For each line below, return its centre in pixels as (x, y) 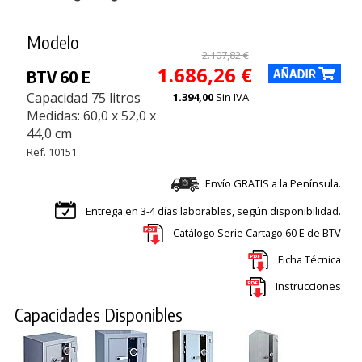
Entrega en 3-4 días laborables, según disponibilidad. (213, 210)
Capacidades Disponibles (98, 314)
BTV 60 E (58, 76)
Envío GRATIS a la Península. (273, 183)
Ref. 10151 (51, 152)
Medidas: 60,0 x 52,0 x (91, 115)
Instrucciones (308, 286)
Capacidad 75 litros (83, 97)
